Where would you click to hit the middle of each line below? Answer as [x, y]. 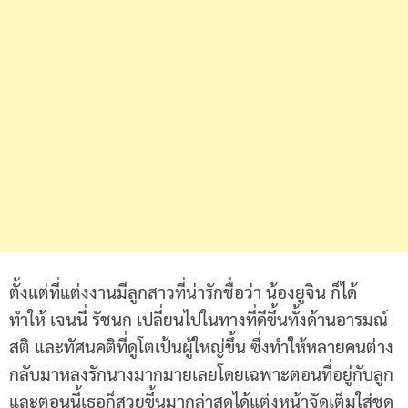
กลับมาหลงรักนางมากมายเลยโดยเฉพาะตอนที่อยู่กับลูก [201, 374]
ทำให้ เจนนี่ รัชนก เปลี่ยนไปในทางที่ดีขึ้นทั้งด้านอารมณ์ [199, 319]
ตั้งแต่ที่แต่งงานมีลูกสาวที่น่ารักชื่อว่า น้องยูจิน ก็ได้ [183, 292]
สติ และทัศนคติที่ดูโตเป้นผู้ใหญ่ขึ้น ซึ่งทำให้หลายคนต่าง [201, 347]
